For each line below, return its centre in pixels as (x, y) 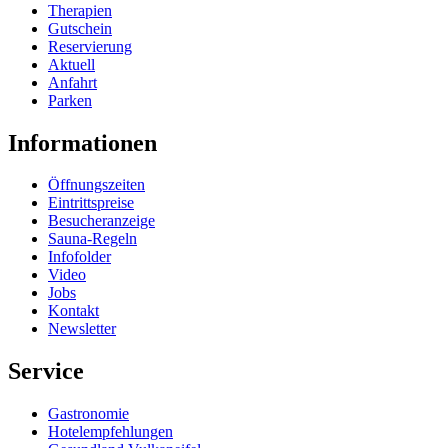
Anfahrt (72, 82)
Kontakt (73, 311)
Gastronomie (88, 414)
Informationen (82, 142)
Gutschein (80, 28)
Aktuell (71, 64)
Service (46, 371)
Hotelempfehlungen (110, 432)
